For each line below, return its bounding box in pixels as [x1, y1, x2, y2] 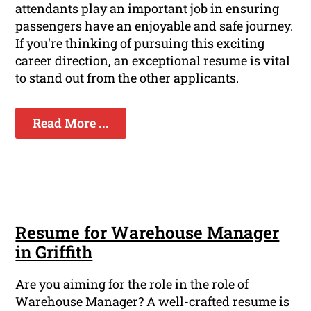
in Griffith [15, 241, 93, 264]
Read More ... [33, 115, 110, 132]
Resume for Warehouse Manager [15, 221, 280, 244]
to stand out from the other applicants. [15, 69, 239, 87]
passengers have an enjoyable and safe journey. [15, 17, 294, 35]
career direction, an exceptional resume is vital [15, 52, 291, 69]
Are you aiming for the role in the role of [15, 276, 249, 293]
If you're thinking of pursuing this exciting [15, 35, 265, 52]
